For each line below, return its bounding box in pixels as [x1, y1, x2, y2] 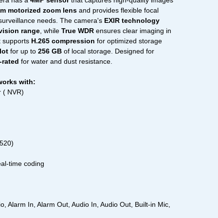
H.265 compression [31, 37, 95, 45]
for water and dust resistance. [19, 57, 112, 66]
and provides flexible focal [77, 6, 159, 15]
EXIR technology [104, 17, 160, 25]
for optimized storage [95, 37, 162, 45]
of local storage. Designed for [62, 47, 154, 55]
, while [40, 27, 61, 35]
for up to [8, 47, 38, 55]
